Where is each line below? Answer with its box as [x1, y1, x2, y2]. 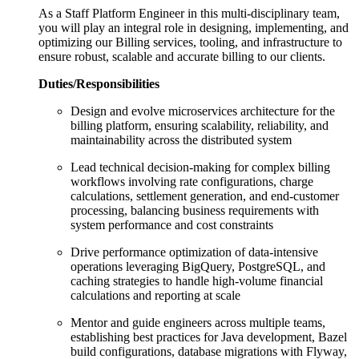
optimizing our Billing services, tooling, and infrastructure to [38, 34, 342, 49]
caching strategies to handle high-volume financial [71, 273, 323, 288]
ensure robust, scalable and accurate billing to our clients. [38, 49, 325, 63]
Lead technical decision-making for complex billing [71, 159, 330, 174]
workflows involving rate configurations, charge [71, 174, 313, 188]
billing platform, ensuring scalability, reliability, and [71, 118, 329, 132]
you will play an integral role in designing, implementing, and [38, 20, 349, 34]
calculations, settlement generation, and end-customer [71, 188, 339, 203]
